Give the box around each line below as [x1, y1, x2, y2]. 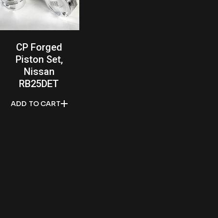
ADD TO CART [10, 99, 61, 108]
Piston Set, [15, 53, 63, 65]
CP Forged [16, 41, 62, 53]
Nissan [23, 65, 54, 77]
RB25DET [19, 77, 59, 90]
